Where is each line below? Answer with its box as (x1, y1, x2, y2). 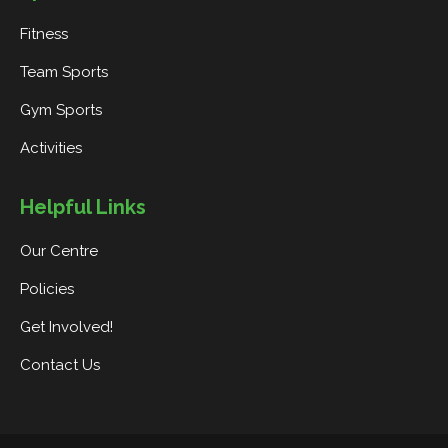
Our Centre (20, 242, 98, 261)
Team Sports (20, 63, 108, 82)
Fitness (20, 25, 68, 44)
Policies (20, 280, 74, 299)
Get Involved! (20, 318, 113, 337)
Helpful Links (20, 195, 146, 220)
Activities (20, 139, 82, 158)
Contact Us (20, 356, 100, 375)
